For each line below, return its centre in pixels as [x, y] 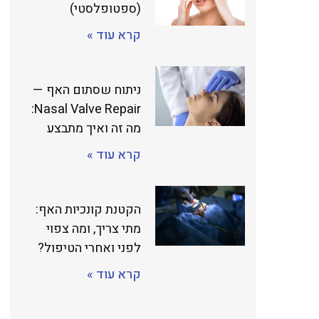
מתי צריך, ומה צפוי [94, 229]
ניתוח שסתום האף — [87, 90]
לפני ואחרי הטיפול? [89, 249]
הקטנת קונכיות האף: [88, 210]
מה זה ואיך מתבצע [94, 129]
